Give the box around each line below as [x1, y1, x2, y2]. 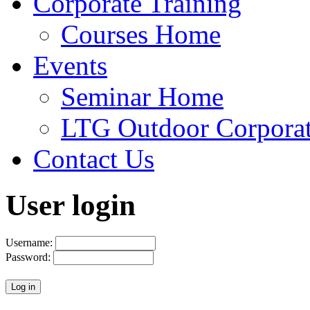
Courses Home [61, 19, 221, 49]
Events [33, 50, 107, 80]
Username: [6, 236, 55, 248]
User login [6, 188, 136, 221]
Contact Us [33, 143, 154, 174]
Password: [6, 250, 53, 263]
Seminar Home [61, 81, 224, 111]
